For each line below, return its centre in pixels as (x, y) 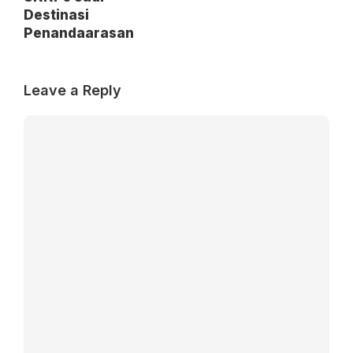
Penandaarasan (79, 33)
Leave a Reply (72, 90)
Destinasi (56, 15)
